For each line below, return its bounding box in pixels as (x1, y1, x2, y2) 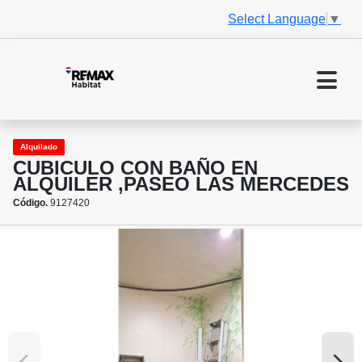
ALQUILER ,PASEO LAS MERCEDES (13, 173, 349, 196)
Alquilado (20, 142, 57, 152)
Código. (13, 197, 48, 209)
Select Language (228, 11, 326, 26)
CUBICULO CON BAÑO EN (13, 157, 258, 179)
